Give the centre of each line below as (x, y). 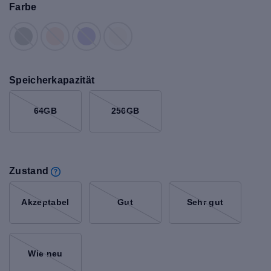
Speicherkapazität (52, 80)
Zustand (29, 171)
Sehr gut (205, 202)
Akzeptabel (45, 202)
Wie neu (45, 254)
